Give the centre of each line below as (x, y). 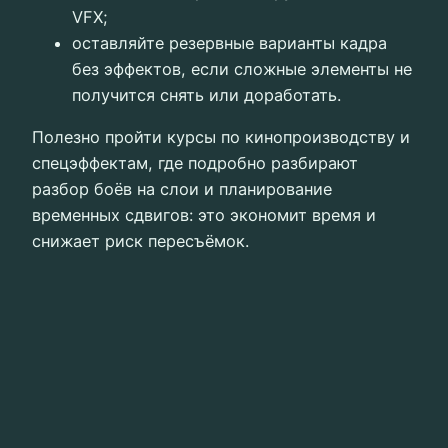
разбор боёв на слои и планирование (182, 189)
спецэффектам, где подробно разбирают (195, 163)
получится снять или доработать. (206, 94)
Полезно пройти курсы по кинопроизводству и (221, 137)
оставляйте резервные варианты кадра (229, 42)
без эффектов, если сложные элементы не (242, 68)
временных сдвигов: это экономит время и (204, 215)
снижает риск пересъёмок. (140, 241)
